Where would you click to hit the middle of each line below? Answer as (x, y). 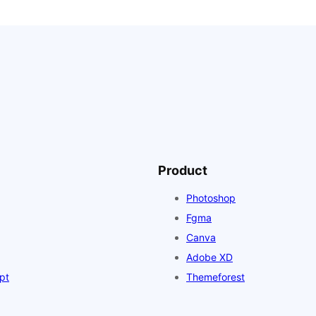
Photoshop (211, 197)
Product (183, 170)
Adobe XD (209, 257)
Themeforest (215, 276)
